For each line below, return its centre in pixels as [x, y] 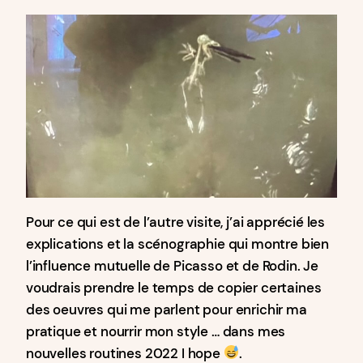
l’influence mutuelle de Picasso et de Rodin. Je [173, 265]
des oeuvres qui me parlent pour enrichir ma [167, 309]
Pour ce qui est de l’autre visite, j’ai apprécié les [176, 222]
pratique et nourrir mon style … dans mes [156, 331]
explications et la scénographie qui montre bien [178, 243]
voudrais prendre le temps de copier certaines [174, 287]
